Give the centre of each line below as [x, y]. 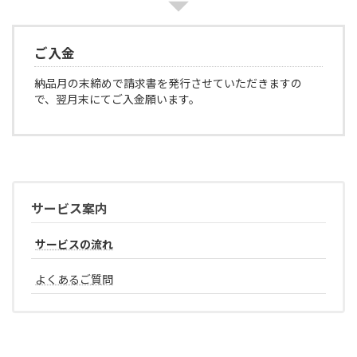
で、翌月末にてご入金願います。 [117, 99]
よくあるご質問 [74, 280]
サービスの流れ [74, 245]
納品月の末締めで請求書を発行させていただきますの [168, 83]
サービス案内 [69, 208]
